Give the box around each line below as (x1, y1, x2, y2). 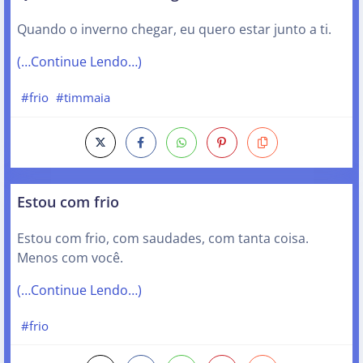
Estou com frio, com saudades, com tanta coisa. (17, 228, 309, 247)
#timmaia (56, 88, 111, 105)
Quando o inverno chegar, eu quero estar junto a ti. (17, 20, 331, 39)
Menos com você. (17, 248, 123, 267)
